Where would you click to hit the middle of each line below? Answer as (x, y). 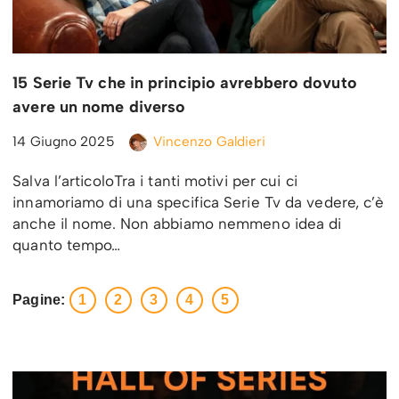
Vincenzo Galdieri (209, 141)
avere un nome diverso (99, 106)
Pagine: (39, 299)
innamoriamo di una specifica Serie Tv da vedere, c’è (199, 202)
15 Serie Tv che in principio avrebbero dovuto (185, 82)
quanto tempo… (69, 244)
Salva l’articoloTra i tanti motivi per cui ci (155, 180)
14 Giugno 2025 (64, 141)
